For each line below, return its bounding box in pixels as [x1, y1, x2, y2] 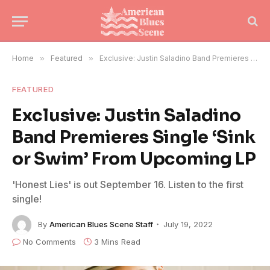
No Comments [23, 237, 76, 246]
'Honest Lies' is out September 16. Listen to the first [12, 178, 243, 190]
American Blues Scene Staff [49, 219, 153, 229]
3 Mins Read [94, 237, 140, 246]
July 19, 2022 [163, 219, 213, 229]
